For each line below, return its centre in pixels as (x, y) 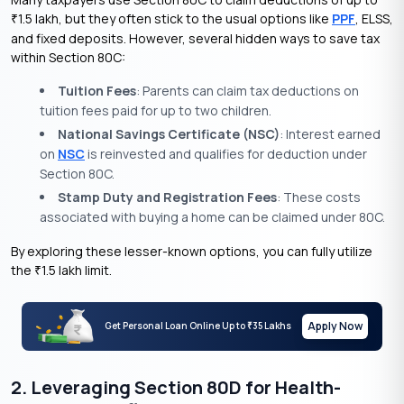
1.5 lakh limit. (77, 270)
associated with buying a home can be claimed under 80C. (212, 216)
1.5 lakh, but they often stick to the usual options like (175, 18)
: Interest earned (330, 133)
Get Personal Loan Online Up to (175, 326)
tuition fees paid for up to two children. (156, 110)
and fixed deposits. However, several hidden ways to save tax (195, 38)
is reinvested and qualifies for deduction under (226, 153)
